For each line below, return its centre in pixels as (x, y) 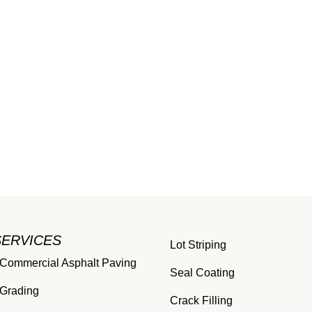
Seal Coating (202, 273)
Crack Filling (201, 301)
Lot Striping (198, 245)
